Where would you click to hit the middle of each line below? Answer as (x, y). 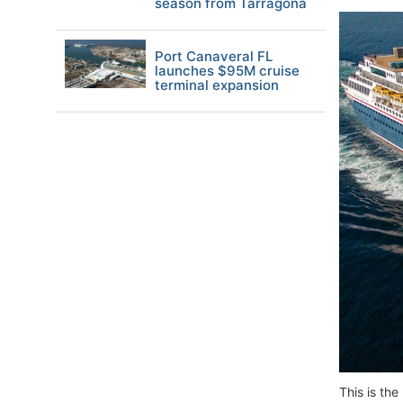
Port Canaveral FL (214, 56)
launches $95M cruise (227, 71)
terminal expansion (217, 85)
